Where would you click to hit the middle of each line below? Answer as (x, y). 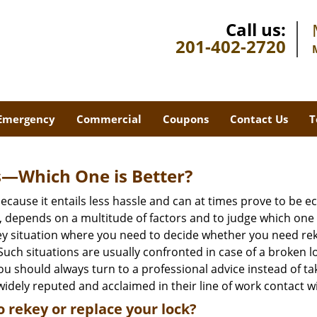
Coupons (185, 119)
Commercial (109, 119)
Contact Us (259, 119)
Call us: (256, 29)
